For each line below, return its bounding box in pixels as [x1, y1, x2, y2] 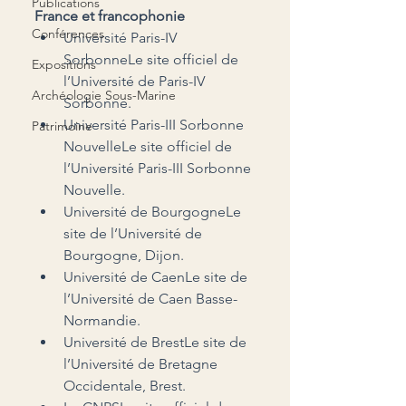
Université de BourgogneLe [63, 202, 245, 220]
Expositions [32, 55, 96, 72]
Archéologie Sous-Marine [32, 86, 176, 103]
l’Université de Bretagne [63, 354, 221, 372]
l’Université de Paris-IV [63, 72, 208, 90]
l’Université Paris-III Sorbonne [63, 159, 255, 177]
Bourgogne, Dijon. [63, 246, 184, 264]
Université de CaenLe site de [63, 267, 251, 285]
